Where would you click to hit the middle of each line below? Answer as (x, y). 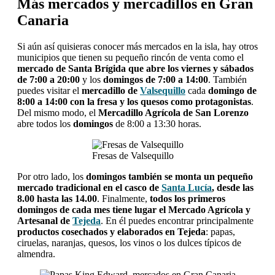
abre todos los (45, 123)
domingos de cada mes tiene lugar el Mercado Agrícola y (134, 209)
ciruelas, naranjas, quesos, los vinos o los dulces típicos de (129, 242)
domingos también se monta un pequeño (169, 176)
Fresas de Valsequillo (133, 155)
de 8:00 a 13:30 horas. (157, 123)
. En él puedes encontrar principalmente (177, 220)
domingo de (231, 90)
